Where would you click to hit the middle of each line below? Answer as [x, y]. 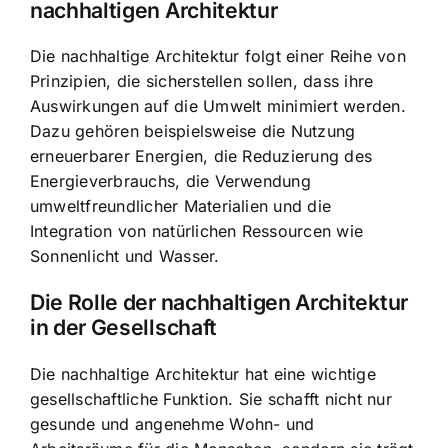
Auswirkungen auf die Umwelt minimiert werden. [218, 106]
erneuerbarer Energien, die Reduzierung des [201, 156]
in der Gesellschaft [123, 327]
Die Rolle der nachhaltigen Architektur [219, 302]
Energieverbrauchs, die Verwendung [170, 181]
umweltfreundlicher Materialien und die [181, 206]
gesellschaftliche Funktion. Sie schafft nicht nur [211, 398]
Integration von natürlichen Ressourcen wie [197, 231]
